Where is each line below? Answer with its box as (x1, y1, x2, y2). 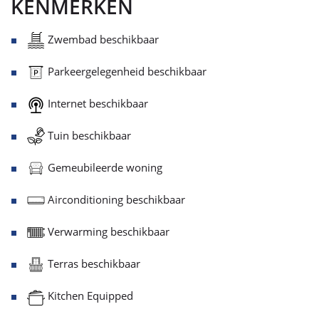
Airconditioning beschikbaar (45, 192, 185, 206)
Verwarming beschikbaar (45, 224, 169, 239)
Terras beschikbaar (45, 256, 140, 271)
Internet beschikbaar (45, 95, 148, 110)
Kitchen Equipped (45, 288, 133, 303)
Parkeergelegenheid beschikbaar (45, 63, 206, 78)
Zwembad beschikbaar (45, 31, 159, 46)
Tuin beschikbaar (45, 127, 131, 142)
